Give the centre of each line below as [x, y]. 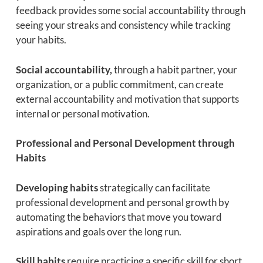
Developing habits [57, 187]
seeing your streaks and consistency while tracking [123, 25]
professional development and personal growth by [122, 202]
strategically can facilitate [154, 187]
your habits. [41, 40]
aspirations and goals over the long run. [98, 231]
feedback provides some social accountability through [130, 11]
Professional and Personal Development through [125, 143]
